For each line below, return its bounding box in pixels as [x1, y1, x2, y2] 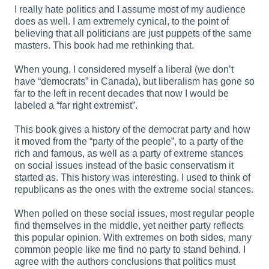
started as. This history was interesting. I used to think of [14, 172, 250, 183]
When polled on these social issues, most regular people [14, 208, 255, 219]
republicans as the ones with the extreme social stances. [14, 184, 253, 195]
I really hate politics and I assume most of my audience [14, 4, 246, 14]
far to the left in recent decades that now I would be [14, 88, 229, 98]
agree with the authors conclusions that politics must [14, 256, 235, 267]
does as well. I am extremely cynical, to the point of [14, 16, 229, 26]
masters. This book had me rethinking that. [14, 40, 194, 50]
